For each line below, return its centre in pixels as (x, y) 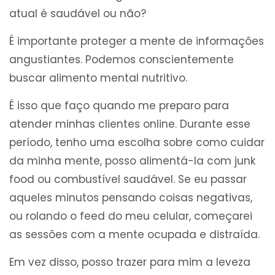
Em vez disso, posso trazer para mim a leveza (130, 262)
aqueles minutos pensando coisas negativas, (131, 198)
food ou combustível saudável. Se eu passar (128, 180)
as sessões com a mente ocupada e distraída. (134, 235)
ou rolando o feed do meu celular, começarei (131, 216)
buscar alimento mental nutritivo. (98, 78)
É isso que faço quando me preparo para (119, 106)
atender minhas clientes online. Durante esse (130, 124)
